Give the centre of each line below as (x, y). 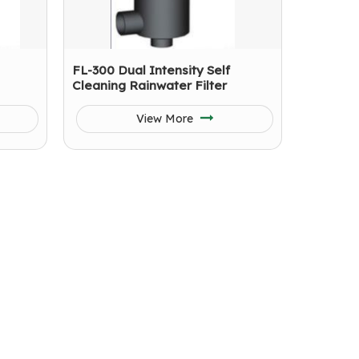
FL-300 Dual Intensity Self (151, 70)
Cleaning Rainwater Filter (149, 85)
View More (166, 119)
